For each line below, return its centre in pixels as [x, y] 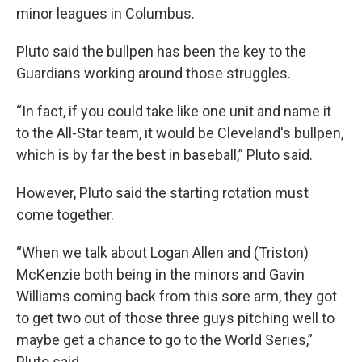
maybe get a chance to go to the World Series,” [164, 340]
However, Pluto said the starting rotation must [162, 193]
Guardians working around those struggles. [154, 73]
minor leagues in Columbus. [105, 13]
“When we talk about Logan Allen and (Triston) [162, 253]
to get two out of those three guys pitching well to [175, 318]
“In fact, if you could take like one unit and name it [174, 111]
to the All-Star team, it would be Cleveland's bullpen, [180, 133]
